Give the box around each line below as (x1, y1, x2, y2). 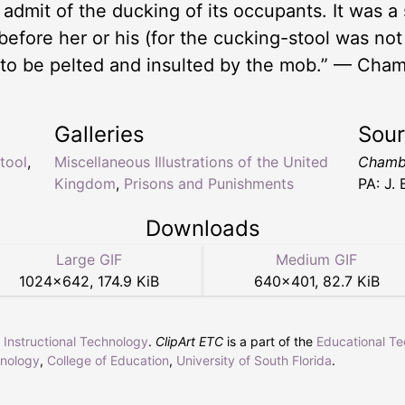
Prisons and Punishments (124, 174, 294, 193)
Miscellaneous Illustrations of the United (54, 152, 328, 171)
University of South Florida (176, 352, 332, 368)
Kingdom (54, 174, 116, 193)
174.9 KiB (97, 271, 159, 290)
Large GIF (55, 250, 122, 268)
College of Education (47, 352, 169, 368)
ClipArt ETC (155, 333, 223, 349)
